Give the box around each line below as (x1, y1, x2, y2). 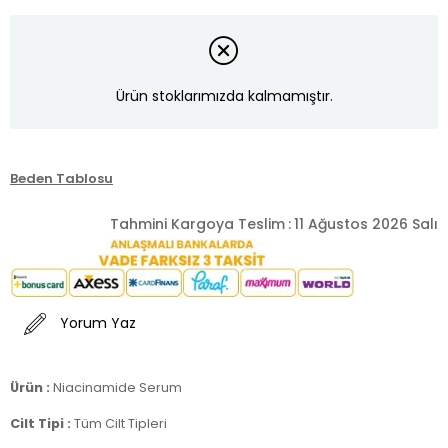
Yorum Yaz (60, 313, 136, 334)
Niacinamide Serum (53, 378, 182, 396)
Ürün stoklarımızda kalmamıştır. (115, 86, 333, 107)
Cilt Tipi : (10, 414, 74, 432)
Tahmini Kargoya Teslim (110, 213, 285, 234)
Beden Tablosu (10, 168, 113, 188)
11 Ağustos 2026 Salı (294, 213, 438, 234)
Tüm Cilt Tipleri (74, 414, 167, 432)
